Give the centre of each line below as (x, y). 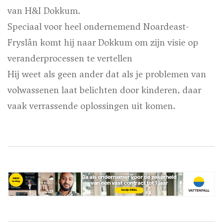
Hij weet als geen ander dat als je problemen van (107, 74)
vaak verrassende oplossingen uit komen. (91, 106)
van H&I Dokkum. (44, 10)
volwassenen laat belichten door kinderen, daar (104, 90)
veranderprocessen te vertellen (70, 58)
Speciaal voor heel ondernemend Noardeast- (98, 26)
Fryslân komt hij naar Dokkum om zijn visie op (103, 42)
